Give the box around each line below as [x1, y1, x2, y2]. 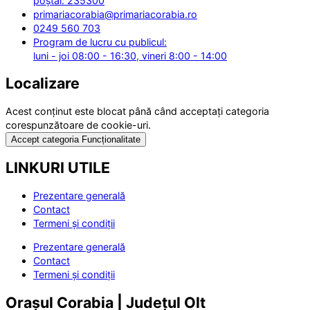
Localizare [6, 74, 80, 93]
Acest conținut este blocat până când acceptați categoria [6, 105, 269, 118]
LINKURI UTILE [6, 158, 110, 176]
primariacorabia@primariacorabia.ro [33, 8, 197, 20]
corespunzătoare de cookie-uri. [6, 119, 151, 131]
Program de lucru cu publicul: [33, 35, 167, 48]
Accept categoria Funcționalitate [11, 134, 140, 145]
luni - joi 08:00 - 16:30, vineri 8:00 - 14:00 [33, 49, 227, 62]
